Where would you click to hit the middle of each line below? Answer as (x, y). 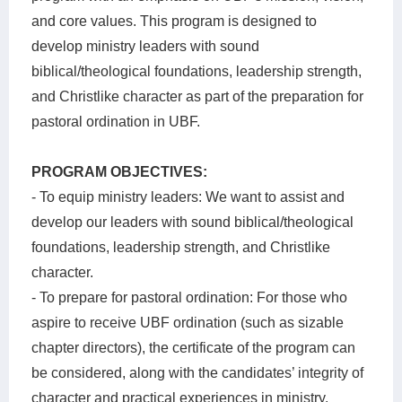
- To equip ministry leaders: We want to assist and (188, 197)
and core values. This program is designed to (174, 22)
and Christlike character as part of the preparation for (197, 97)
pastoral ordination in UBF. (116, 122)
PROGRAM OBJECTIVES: (119, 172)
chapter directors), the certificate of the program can (193, 348)
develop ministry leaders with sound (145, 47)
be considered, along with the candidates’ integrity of (197, 373)
